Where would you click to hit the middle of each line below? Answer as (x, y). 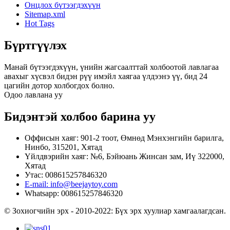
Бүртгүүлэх (35, 45)
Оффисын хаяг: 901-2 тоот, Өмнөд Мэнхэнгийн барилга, (124, 138)
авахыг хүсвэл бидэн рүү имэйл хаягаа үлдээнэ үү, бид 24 (106, 76)
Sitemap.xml (45, 14)
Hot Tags (40, 23)
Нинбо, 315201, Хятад (63, 147)
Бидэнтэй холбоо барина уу (80, 116)
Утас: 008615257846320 (66, 175)
